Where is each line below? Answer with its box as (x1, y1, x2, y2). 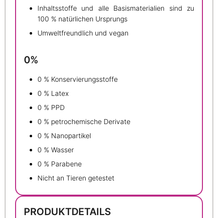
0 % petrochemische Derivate (37, 117, 130, 126)
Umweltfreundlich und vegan (37, 28, 128, 37)
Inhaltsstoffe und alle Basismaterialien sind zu (37, 3, 194, 12)
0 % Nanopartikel (37, 131, 91, 140)
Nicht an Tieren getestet (37, 174, 114, 182)
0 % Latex (37, 89, 69, 98)
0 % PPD (37, 103, 65, 112)
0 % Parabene (37, 160, 82, 168)
